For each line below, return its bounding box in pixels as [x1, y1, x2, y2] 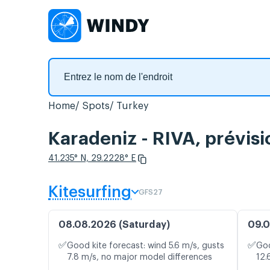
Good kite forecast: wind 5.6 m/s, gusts [67, 242, 224, 251]
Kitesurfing [48, 184, 131, 201]
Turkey [116, 101, 149, 111]
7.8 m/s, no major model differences [67, 253, 212, 262]
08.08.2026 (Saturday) [58, 220, 170, 230]
